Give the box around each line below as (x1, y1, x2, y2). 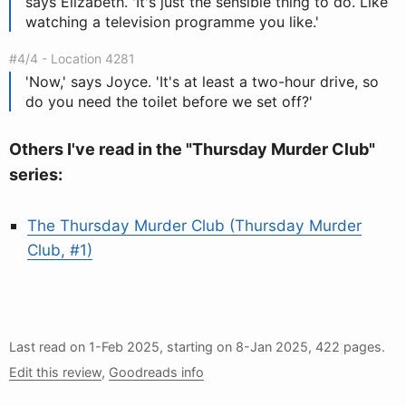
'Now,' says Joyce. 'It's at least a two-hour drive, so (25, 72, 379, 91)
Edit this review (9, 364, 101, 380)
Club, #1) (27, 240, 92, 259)
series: (9, 165, 63, 184)
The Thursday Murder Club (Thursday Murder (27, 216, 362, 235)
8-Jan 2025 (236, 339, 308, 354)
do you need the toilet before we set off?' (25, 92, 313, 111)
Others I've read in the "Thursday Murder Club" (9, 140, 375, 159)
